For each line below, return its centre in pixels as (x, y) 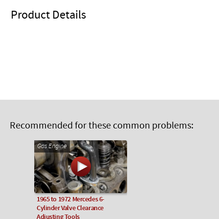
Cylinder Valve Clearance (70, 209)
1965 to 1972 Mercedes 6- (71, 200)
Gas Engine (52, 147)
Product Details (49, 16)
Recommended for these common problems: (102, 126)
